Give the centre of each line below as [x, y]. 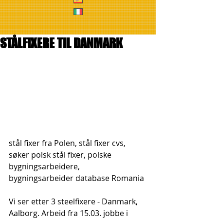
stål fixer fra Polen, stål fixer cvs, [68, 143]
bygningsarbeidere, [45, 167]
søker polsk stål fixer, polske [61, 155]
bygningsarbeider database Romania [76, 178]
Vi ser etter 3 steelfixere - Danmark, [74, 202]
